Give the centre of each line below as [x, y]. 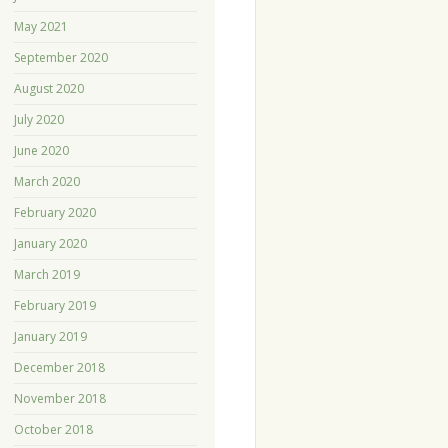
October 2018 [53, 430]
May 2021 [40, 27]
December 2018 [59, 368]
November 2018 [59, 399]
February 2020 [54, 213]
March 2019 [46, 275]
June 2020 [41, 151]
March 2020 [46, 182]
